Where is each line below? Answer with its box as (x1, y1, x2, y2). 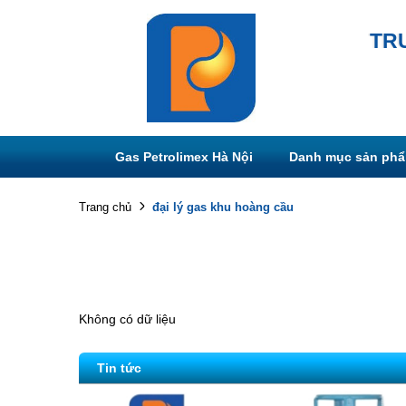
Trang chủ (79, 200, 131, 214)
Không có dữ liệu (79, 312, 176, 326)
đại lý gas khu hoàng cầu (152, 199, 294, 214)
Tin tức (97, 361, 141, 375)
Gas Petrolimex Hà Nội (115, 150, 253, 164)
